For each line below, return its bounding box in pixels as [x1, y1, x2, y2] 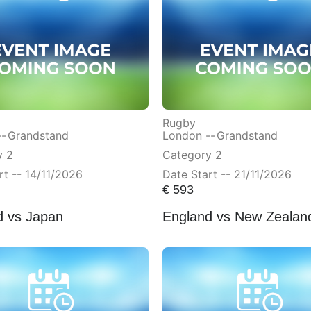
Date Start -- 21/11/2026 [162, 167, 292, 181]
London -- [162, 128, 215, 142]
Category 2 [162, 147, 222, 162]
